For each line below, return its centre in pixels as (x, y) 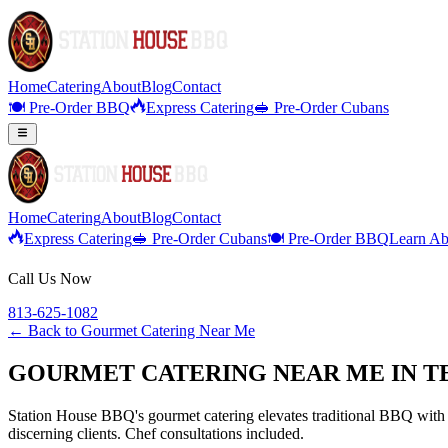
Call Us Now (50, 279)
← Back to (44, 331)
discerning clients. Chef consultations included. (156, 434)
